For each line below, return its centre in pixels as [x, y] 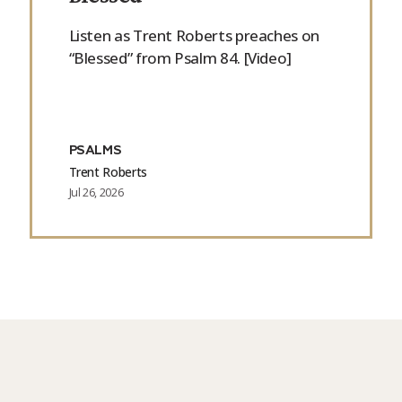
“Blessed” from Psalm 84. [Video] [180, 58]
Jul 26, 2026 [96, 192]
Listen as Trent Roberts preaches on [194, 36]
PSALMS [95, 150]
